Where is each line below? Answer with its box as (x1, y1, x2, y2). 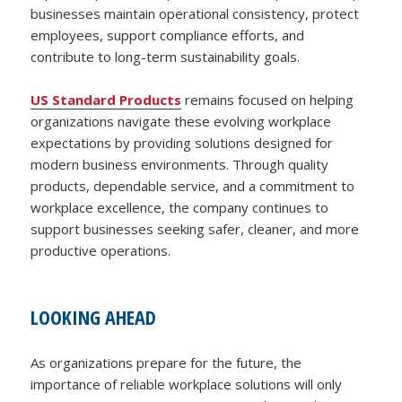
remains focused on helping (181, 90, 354, 109)
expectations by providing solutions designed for (31, 133, 334, 152)
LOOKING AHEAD (31, 302, 157, 330)
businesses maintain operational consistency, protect (31, 4, 360, 22)
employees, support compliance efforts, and (31, 25, 305, 44)
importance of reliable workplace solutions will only (31, 374, 343, 393)
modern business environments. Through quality (31, 154, 329, 173)
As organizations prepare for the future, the (31, 353, 302, 371)
